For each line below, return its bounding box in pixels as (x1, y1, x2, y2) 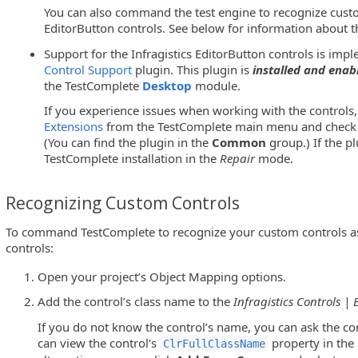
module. (192, 77, 241, 93)
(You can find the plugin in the (44, 133, 213, 150)
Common (212, 133, 267, 150)
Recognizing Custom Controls (6, 191, 240, 214)
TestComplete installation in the (44, 149, 221, 166)
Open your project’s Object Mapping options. (38, 268, 287, 285)
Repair (220, 149, 256, 166)
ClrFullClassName (163, 336, 266, 350)
